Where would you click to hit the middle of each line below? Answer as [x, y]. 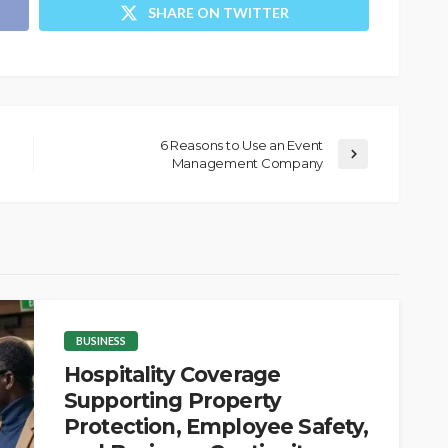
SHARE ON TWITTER [218, 12]
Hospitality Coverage [172, 374]
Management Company [247, 162]
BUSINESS [101, 340]
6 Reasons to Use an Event [241, 144]
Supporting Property [173, 400]
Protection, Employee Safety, [216, 426]
